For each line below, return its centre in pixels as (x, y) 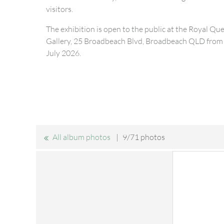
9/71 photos (144, 137)
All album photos (81, 137)
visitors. (59, 9)
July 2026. (63, 53)
